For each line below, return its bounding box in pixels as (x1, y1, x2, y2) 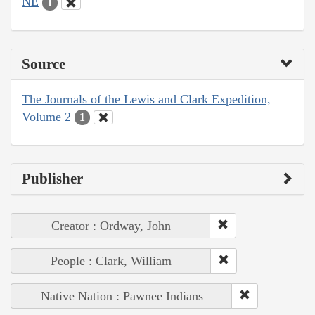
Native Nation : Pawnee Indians (40, 289, 203, 304)
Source (22, 55, 65, 72)
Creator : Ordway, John (51, 219, 171, 233)
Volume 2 (22, 109, 71, 124)
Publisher (22, 170, 83, 188)
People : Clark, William (51, 254, 172, 269)
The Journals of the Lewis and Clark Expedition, (22, 91, 271, 106)
